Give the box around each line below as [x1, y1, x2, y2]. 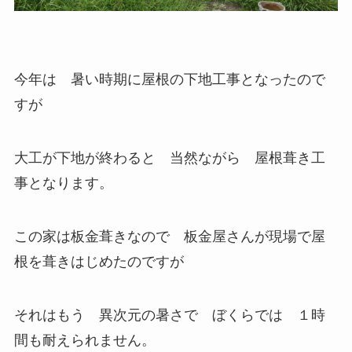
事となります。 [13, 175, 113, 192]
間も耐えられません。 [13, 332, 156, 348]
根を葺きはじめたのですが [13, 253, 184, 269]
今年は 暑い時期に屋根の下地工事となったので [13, 71, 325, 88]
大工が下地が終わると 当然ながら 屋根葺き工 [13, 150, 325, 167]
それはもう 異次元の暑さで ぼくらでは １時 [13, 306, 325, 323]
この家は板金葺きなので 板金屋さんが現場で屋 [13, 228, 325, 244]
